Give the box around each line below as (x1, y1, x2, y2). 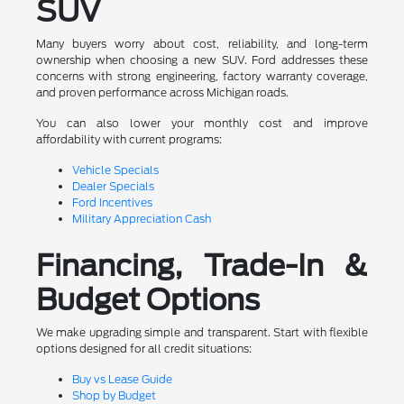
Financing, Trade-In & (35, 248, 369, 284)
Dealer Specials (71, 179, 154, 194)
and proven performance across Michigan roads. (35, 86, 289, 100)
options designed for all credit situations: (35, 342, 252, 356)
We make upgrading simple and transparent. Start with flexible (35, 326, 369, 340)
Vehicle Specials (71, 163, 159, 178)
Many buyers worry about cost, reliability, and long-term (35, 37, 369, 51)
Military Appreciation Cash (71, 212, 211, 226)
